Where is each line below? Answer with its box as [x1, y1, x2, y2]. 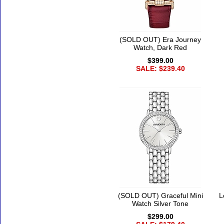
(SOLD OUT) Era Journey [119, 35, 201, 44]
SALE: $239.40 [135, 64, 185, 73]
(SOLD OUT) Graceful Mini [117, 191, 203, 200]
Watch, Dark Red [133, 43, 187, 52]
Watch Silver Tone [132, 199, 188, 208]
